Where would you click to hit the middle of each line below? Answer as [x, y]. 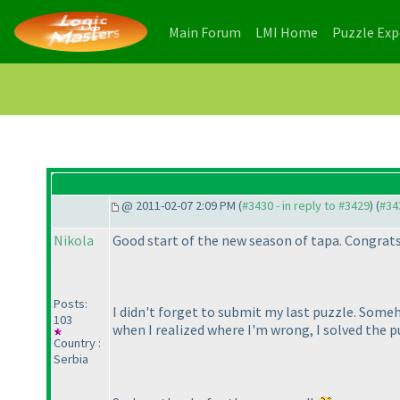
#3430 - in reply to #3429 [306, 206]
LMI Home [287, 32]
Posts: [71, 304]
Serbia [71, 359]
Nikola [74, 241]
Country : [77, 343]
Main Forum [205, 32]
